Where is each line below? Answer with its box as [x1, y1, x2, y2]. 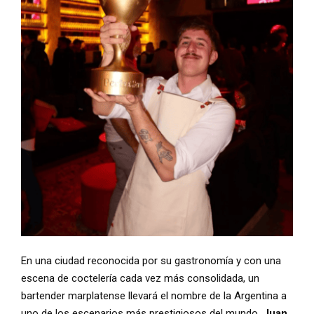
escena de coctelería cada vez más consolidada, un [21, 271, 259, 285]
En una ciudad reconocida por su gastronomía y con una [21, 254, 281, 267]
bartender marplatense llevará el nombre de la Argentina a [21, 289, 287, 302]
